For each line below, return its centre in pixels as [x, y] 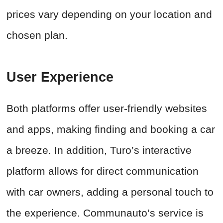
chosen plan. [37, 35]
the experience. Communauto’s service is [105, 213]
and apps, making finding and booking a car [111, 129]
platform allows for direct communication [103, 171]
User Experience [60, 77]
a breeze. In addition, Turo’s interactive [99, 150]
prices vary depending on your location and [109, 14]
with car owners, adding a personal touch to [110, 192]
